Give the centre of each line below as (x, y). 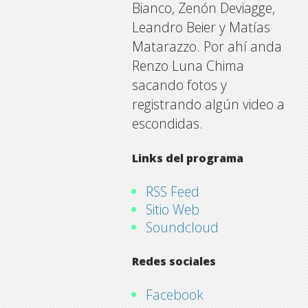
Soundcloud (182, 228)
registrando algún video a (208, 104)
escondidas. (167, 124)
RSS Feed (172, 192)
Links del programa (187, 158)
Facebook (174, 295)
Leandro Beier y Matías (201, 27)
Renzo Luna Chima (188, 66)
